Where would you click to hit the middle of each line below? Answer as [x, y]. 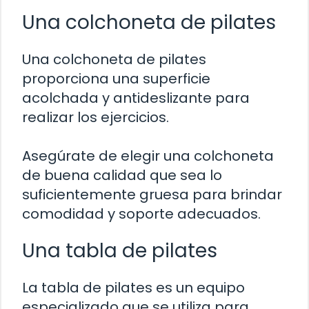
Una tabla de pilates [120, 250]
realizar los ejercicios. [96, 117]
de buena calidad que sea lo [122, 175]
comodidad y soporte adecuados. [141, 213]
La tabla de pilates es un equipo [133, 287]
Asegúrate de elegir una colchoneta [148, 156]
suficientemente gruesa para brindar [152, 194]
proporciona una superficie [116, 78]
